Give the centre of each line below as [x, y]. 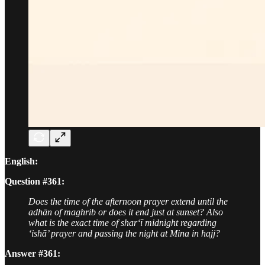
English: [21, 161]
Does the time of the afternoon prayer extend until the [128, 201]
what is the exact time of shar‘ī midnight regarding [122, 222]
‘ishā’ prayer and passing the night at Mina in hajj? [124, 233]
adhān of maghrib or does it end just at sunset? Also [126, 212]
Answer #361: [33, 253]
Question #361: [35, 181]
